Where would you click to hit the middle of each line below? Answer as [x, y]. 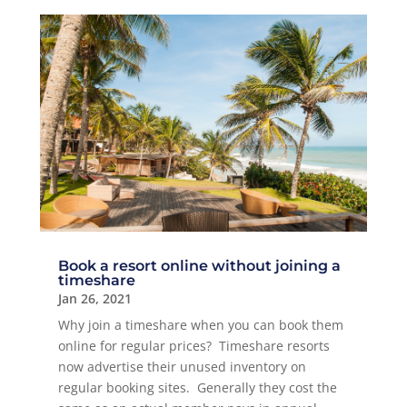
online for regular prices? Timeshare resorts [194, 346]
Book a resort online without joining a [199, 266]
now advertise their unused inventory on [182, 367]
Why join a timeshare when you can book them [200, 325]
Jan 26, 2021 [94, 299]
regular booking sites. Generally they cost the [197, 388]
